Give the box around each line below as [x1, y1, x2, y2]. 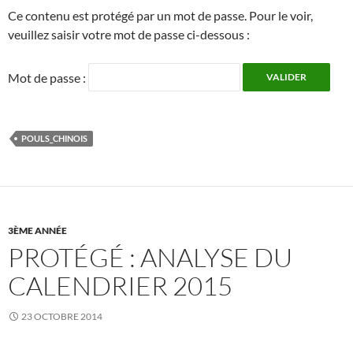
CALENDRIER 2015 [8, 269, 232, 303]
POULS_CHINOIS [21, 133, 87, 144]
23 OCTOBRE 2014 [21, 310, 102, 323]
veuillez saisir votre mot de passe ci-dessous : [8, 27, 250, 43]
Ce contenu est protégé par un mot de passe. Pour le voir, [8, 8, 313, 24]
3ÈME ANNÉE [8, 225, 67, 237]
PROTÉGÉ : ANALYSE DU [8, 241, 292, 274]
